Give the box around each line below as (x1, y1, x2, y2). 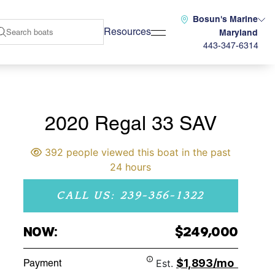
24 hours (110, 161, 152, 173)
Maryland (219, 27, 258, 38)
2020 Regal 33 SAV (44, 112, 217, 134)
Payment (23, 257, 61, 269)
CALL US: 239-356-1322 (56, 190, 205, 201)
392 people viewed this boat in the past (41, 146, 231, 158)
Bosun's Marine (193, 14, 258, 25)
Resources (104, 26, 151, 37)
